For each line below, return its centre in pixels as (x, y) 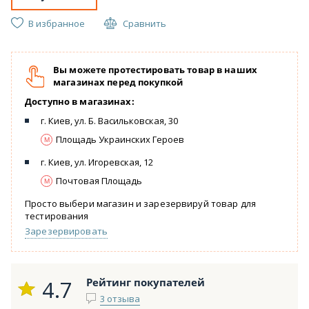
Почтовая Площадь (99, 181)
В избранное (57, 24)
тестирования (57, 216)
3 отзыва (120, 299)
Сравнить (144, 24)
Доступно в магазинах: (80, 102)
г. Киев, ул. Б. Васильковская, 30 (109, 121)
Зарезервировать (66, 231)
